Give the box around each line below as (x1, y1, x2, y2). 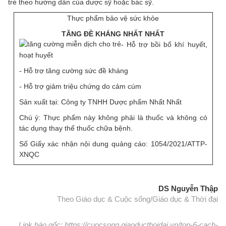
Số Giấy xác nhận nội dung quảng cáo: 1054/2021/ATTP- (19, 139, 207, 148)
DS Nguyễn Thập (158, 184, 218, 193)
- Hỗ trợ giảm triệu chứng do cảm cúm (19, 82, 141, 90)
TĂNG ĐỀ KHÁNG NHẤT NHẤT (62, 29, 164, 38)
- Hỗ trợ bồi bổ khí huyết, (121, 40, 207, 48)
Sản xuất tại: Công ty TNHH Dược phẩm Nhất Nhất (19, 97, 182, 106)
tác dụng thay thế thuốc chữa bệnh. (19, 124, 135, 132)
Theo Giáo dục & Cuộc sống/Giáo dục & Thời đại (57, 194, 218, 203)
